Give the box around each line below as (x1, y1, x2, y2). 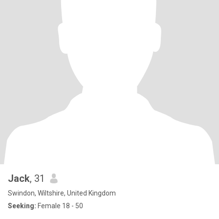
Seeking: (8, 202, 36, 210)
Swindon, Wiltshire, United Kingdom (8, 189, 116, 197)
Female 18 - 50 (36, 202, 83, 210)
